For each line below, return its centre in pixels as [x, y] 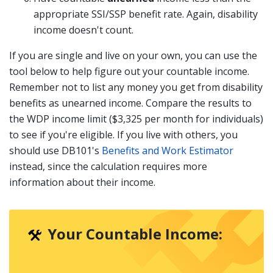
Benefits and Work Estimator [168, 151]
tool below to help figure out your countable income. [129, 71]
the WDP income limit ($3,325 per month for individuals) [136, 119]
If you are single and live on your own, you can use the [133, 55]
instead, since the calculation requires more [108, 166]
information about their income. [82, 182]
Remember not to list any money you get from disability [136, 87]
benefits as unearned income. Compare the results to [130, 103]
